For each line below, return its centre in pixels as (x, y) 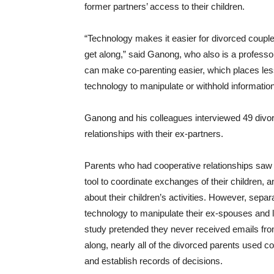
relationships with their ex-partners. (154, 134)
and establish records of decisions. (154, 261)
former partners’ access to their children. (165, 6)
